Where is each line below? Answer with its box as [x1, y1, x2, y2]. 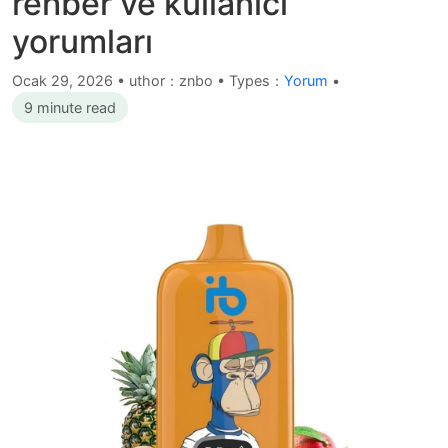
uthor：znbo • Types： [129, 72, 284, 89]
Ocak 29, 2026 [12, 72, 117, 89]
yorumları [12, 22, 153, 61]
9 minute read [24, 99, 116, 116]
